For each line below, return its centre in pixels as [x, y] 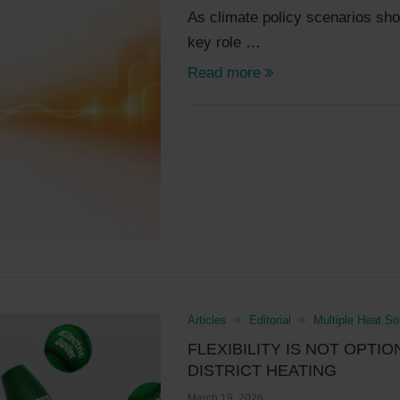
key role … [225, 42]
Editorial [271, 321]
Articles [208, 321]
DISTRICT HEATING [262, 371]
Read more [225, 72]
